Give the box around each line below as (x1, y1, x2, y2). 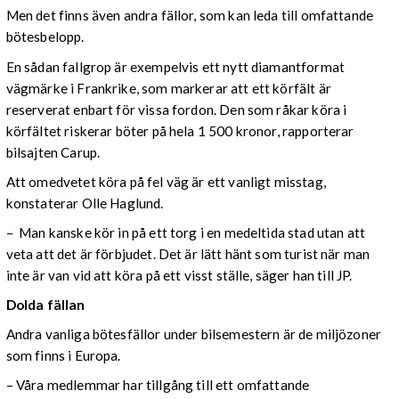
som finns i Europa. (5, 347, 124, 364)
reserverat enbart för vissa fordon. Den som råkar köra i (5, 101, 347, 118)
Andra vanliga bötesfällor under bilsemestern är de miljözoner (5, 326, 382, 343)
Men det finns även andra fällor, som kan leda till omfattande (5, 7, 374, 24)
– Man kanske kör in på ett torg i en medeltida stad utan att (5, 224, 366, 240)
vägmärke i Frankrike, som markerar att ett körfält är (5, 79, 331, 96)
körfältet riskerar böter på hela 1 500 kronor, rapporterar (5, 122, 354, 139)
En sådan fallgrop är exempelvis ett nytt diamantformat (5, 58, 345, 75)
